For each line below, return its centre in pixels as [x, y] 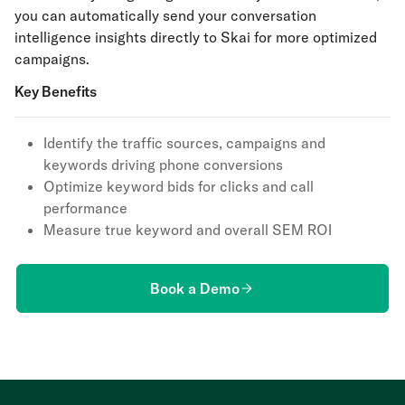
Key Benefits [56, 91]
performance [85, 208]
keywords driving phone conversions [163, 165]
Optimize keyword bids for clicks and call [179, 186]
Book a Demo [195, 288]
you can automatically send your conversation [165, 15]
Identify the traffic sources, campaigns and [184, 143]
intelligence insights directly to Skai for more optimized [196, 37]
